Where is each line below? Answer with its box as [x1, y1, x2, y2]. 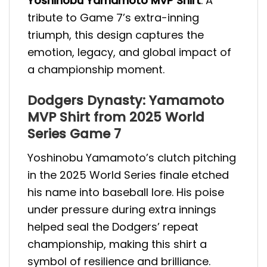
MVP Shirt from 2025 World [27, 107, 204, 126]
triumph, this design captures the [27, 27, 204, 43]
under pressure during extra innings [27, 201, 216, 217]
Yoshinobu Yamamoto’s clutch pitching [27, 150, 236, 165]
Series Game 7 [27, 124, 121, 143]
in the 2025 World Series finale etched [27, 167, 229, 182]
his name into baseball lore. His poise [27, 184, 224, 200]
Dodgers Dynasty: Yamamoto [27, 91, 224, 110]
